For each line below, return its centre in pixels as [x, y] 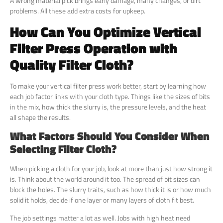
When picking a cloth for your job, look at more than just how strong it [111, 169]
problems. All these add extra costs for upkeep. [78, 11]
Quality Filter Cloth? [72, 64]
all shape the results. [40, 117]
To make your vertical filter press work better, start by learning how [108, 86]
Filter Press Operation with [94, 48]
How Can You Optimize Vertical [106, 31]
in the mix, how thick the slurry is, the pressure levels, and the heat [108, 107]
